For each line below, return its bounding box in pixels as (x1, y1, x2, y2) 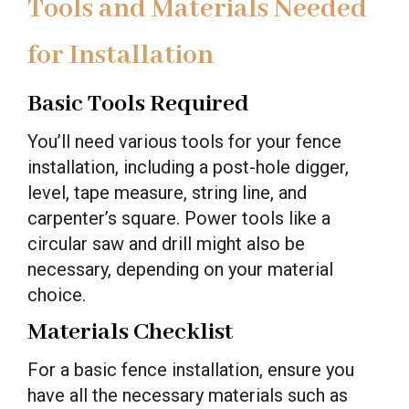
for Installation (27, 37, 214, 73)
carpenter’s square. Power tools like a (27, 206, 330, 229)
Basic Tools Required (27, 88, 249, 120)
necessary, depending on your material (27, 257, 333, 280)
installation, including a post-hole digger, (27, 155, 349, 178)
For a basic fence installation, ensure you (27, 358, 354, 381)
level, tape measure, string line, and (27, 181, 307, 204)
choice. (27, 283, 86, 306)
